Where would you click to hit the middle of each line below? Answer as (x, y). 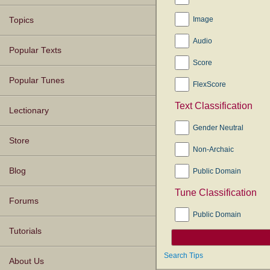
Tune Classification (216, 193)
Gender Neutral (218, 128)
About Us (27, 262)
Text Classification (214, 106)
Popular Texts (35, 51)
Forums (24, 201)
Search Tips (184, 256)
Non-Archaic (213, 149)
